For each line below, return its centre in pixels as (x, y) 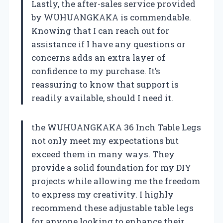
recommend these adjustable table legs (112, 208)
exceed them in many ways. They (103, 154)
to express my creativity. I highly (103, 194)
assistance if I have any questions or (109, 44)
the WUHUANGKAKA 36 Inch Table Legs (116, 127)
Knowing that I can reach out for (100, 30)
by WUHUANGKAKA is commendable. (111, 17)
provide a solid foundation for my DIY (111, 167)
